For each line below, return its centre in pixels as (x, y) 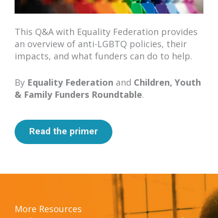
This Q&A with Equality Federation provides (106, 32)
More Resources (48, 209)
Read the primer (64, 132)
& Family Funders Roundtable (78, 95)
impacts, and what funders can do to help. (103, 56)
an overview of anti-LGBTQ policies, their (101, 44)
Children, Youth (167, 82)
